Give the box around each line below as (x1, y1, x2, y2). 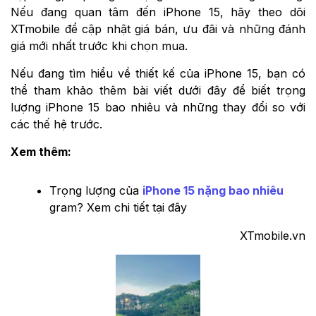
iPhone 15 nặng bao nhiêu (142, 183, 284, 197)
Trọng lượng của (49, 183, 142, 197)
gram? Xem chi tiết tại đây (49, 200, 187, 214)
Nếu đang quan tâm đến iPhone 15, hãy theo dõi (11, 4, 305, 19)
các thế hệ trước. (11, 116, 102, 131)
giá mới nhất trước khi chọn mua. (11, 38, 188, 53)
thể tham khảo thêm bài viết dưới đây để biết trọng (11, 83, 305, 97)
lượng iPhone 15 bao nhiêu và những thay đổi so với (11, 99, 305, 114)
